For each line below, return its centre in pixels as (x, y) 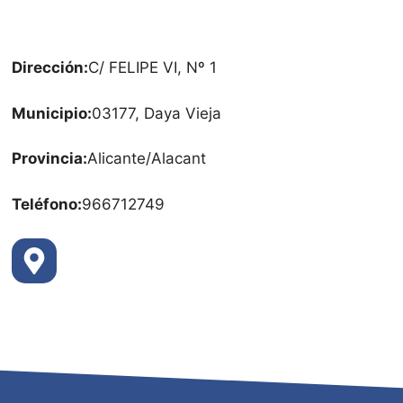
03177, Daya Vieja (157, 113)
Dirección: (50, 68)
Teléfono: (47, 204)
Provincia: (50, 159)
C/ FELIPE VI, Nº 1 (153, 68)
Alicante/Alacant (147, 159)
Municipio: (52, 113)
